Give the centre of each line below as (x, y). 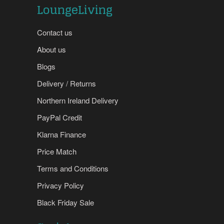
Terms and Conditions (73, 168)
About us (51, 49)
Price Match (57, 151)
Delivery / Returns (66, 83)
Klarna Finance (61, 134)
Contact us (55, 32)
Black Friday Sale (65, 202)
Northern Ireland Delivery (78, 100)
